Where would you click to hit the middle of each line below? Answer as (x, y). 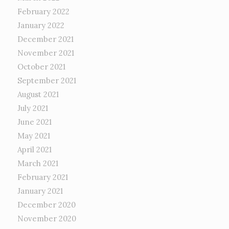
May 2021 (33, 135)
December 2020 (46, 204)
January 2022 (41, 25)
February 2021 (42, 177)
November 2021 (45, 53)
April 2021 (34, 149)
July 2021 (32, 108)
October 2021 (41, 66)
